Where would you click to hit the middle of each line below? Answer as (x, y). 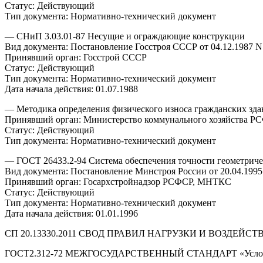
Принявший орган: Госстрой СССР (76, 57)
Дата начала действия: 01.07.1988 (71, 89)
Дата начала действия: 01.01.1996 (71, 213)
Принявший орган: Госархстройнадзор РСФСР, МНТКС (118, 181)
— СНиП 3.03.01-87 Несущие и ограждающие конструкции (125, 36)
